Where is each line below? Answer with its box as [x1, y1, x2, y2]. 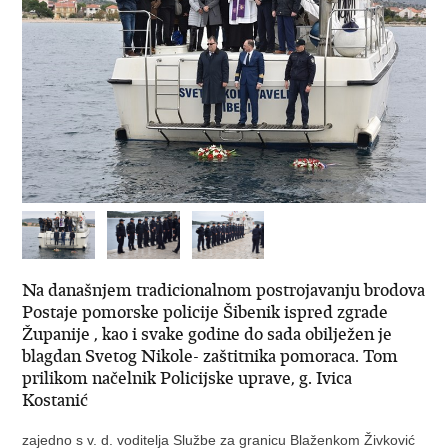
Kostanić [22, 389, 93, 412]
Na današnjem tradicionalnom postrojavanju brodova [22, 279, 426, 302]
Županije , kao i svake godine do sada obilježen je [22, 323, 393, 346]
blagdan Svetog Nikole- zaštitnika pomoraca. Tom [22, 345, 399, 368]
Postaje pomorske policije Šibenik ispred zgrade [22, 301, 389, 324]
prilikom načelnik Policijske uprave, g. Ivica [22, 367, 353, 390]
